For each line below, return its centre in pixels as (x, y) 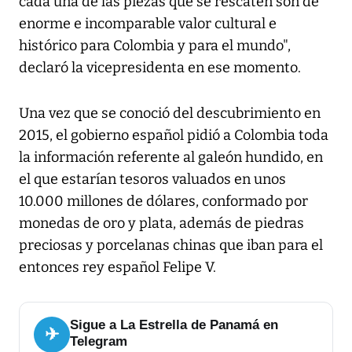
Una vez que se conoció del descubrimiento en (170, 114)
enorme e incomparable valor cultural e (148, 24)
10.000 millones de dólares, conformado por (163, 202)
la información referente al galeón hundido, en (171, 158)
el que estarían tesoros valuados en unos (152, 180)
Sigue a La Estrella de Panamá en (174, 325)
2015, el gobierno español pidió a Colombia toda (174, 136)
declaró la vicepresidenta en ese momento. (161, 68)
